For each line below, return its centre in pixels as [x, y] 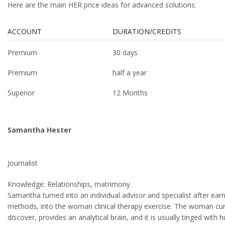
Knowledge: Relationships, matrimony [69, 184]
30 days [125, 53]
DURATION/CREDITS [147, 32]
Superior [21, 93]
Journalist [23, 163]
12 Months [130, 93]
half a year [129, 73]
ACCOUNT [25, 32]
